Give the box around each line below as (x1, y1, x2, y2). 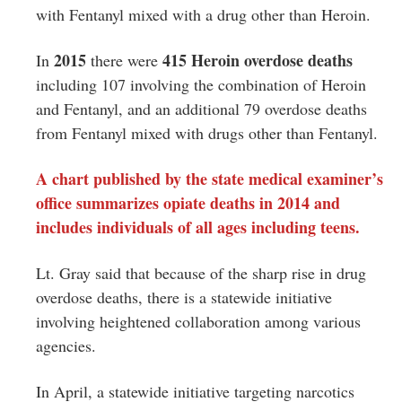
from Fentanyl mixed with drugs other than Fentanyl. (36, 121, 378, 144)
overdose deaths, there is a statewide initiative (36, 285, 332, 308)
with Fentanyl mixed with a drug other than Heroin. (36, 3, 371, 25)
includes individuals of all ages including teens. (36, 214, 360, 239)
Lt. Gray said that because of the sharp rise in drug (36, 261, 366, 284)
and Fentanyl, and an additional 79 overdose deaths (36, 97, 367, 119)
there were (86, 48, 162, 71)
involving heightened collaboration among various (36, 310, 361, 332)
